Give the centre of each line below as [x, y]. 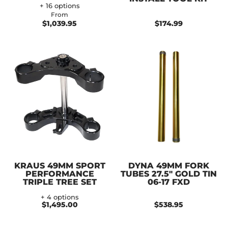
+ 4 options [60, 197]
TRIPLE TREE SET [60, 182]
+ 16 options [60, 6]
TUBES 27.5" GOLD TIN [168, 174]
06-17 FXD [168, 182]
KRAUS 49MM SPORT [60, 165]
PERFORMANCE [60, 174]
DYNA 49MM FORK [168, 165]
